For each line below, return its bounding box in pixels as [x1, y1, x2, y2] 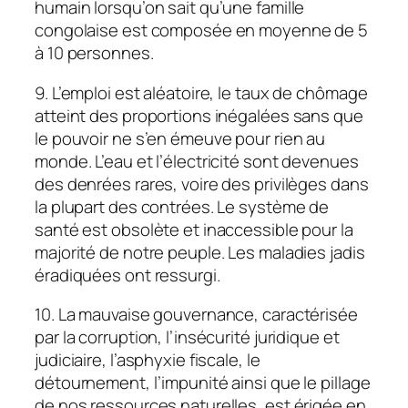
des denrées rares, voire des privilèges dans [35, 171, 369, 196]
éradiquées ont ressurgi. [35, 262, 220, 287]
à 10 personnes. [35, 41, 154, 66]
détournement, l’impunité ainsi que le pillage [35, 371, 371, 395]
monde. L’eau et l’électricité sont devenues [35, 148, 359, 173]
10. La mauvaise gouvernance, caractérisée [35, 302, 358, 327]
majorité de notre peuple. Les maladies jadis [35, 240, 365, 264]
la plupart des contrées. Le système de [35, 194, 330, 219]
